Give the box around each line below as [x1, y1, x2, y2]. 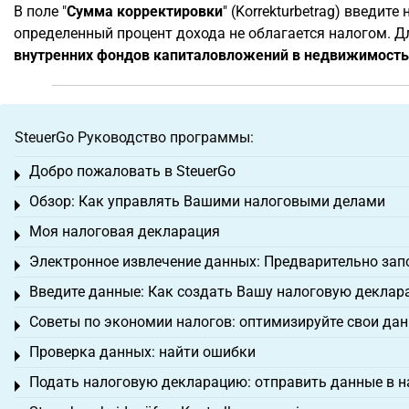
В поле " [14, 3, 67, 20]
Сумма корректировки [67, 3, 223, 20]
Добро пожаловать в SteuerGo [29, 163, 236, 180]
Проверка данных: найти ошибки [29, 343, 256, 361]
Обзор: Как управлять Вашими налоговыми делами [29, 193, 385, 210]
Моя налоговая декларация [29, 223, 220, 240]
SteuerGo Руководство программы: [15, 129, 254, 146]
